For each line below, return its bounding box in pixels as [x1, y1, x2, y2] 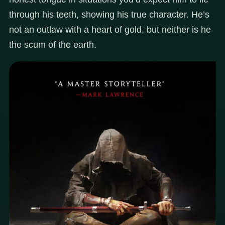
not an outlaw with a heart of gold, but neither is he [9, 24, 211, 35]
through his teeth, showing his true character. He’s [9, 9, 209, 20]
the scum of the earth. [9, 39, 96, 50]
